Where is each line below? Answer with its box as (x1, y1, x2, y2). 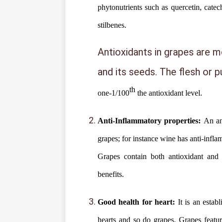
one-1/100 (98, 89, 129, 98)
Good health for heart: (98, 198, 178, 207)
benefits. (98, 170, 124, 179)
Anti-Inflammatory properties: (98, 116, 204, 125)
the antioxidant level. (135, 89, 202, 98)
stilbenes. (98, 21, 126, 29)
